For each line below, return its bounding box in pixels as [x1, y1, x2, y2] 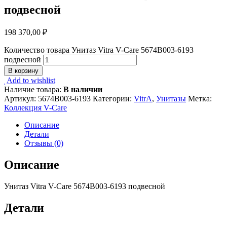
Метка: [188, 94, 212, 103]
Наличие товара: [4, 85, 63, 94]
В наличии [63, 85, 102, 94]
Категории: [93, 94, 134, 103]
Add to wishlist [7, 76, 55, 85]
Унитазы [156, 94, 186, 103]
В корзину [8, 67, 39, 75]
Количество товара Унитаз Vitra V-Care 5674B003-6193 [4, 46, 194, 55]
